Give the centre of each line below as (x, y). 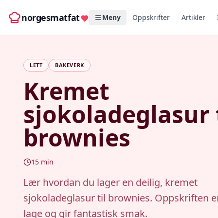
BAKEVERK (70, 65)
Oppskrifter (151, 17)
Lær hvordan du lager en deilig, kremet (110, 182)
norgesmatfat (51, 18)
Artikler (193, 17)
